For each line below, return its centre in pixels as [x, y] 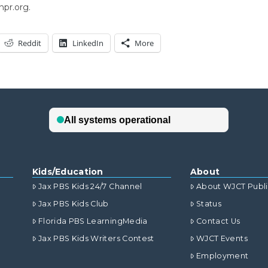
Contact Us [218, 221]
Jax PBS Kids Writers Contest [96, 239]
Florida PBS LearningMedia [93, 221]
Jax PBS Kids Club [73, 204]
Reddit [29, 43]
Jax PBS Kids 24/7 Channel [90, 187]
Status [209, 204]
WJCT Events [222, 239]
